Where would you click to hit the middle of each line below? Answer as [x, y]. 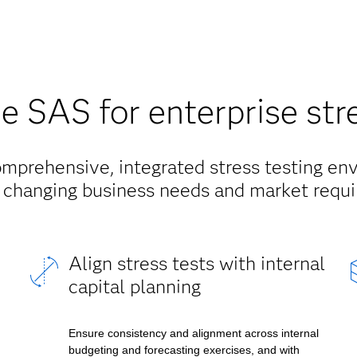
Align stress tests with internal [196, 263]
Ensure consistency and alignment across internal [193, 333]
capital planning [134, 286]
